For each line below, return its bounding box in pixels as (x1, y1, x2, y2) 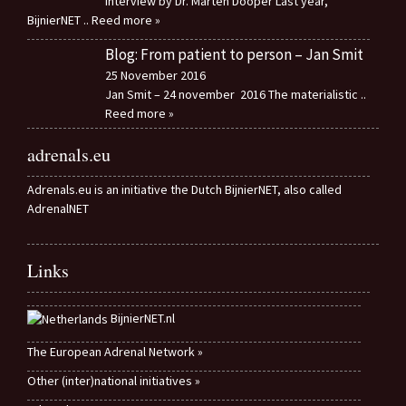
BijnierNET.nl (111, 310, 175, 327)
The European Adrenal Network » (27, 343, 203, 361)
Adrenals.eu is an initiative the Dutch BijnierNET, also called (27, 181, 342, 198)
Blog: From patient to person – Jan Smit (104, 43, 363, 64)
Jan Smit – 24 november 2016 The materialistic (104, 85, 361, 102)
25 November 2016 (104, 66, 206, 83)
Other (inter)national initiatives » (27, 372, 200, 390)
